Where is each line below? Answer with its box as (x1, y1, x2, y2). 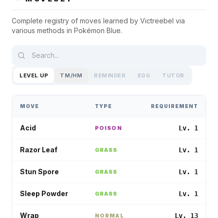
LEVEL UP (19, 72, 49, 79)
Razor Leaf (20, 145, 57, 154)
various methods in (12, 26, 74, 35)
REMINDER (94, 72, 126, 79)
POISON (95, 125, 122, 131)
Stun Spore (20, 167, 59, 176)
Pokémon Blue (74, 26, 121, 35)
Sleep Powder (20, 189, 68, 198)
